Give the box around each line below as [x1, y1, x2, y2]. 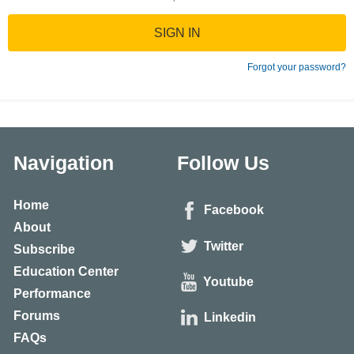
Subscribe [13, 243, 75, 257]
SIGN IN [153, 25, 201, 40]
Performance [13, 287, 91, 301]
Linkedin [204, 311, 256, 325]
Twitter [204, 239, 243, 253]
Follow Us [177, 152, 269, 175]
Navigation [13, 152, 114, 175]
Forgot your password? [247, 61, 346, 73]
